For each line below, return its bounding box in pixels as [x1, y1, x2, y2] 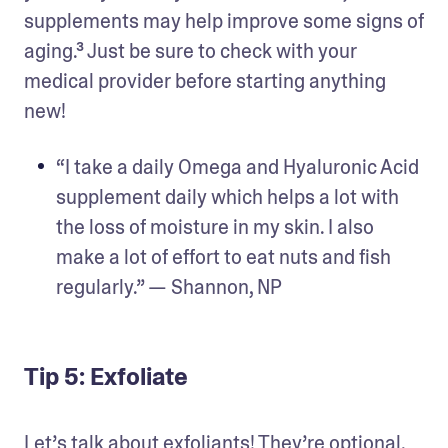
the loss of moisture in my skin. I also [56, 213, 374, 240]
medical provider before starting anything [24, 67, 386, 94]
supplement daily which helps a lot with [56, 183, 399, 210]
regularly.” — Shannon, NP [56, 273, 282, 300]
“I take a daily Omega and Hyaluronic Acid [56, 153, 419, 180]
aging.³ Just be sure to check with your [24, 37, 357, 64]
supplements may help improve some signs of [24, 7, 424, 34]
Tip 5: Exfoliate [24, 360, 188, 392]
